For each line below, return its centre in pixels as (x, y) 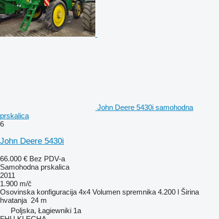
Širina (190, 192)
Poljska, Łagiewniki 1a (46, 210)
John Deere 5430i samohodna (145, 107)
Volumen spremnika (124, 192)
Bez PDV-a (47, 158)
